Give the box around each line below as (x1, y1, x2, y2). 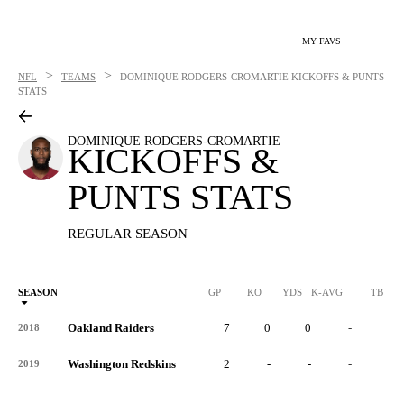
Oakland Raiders (68, 321, 154, 335)
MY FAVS (302, 36, 341, 46)
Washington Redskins (68, 357, 176, 371)
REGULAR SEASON (67, 225, 188, 241)
